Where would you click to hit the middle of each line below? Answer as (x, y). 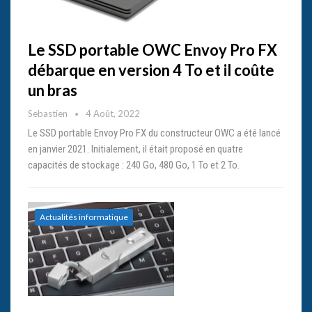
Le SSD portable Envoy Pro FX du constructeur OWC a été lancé (154, 133)
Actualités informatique (84, 217)
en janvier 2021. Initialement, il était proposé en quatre (135, 149)
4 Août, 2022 (113, 114)
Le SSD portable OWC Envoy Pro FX (153, 50)
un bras (53, 91)
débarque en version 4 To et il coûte (151, 70)
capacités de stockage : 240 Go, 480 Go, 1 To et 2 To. (134, 165)
